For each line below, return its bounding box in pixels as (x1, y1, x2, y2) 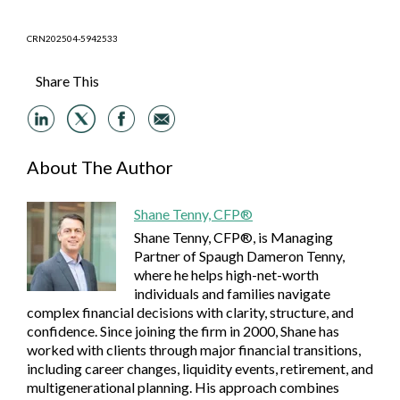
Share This (36, 71, 99, 89)
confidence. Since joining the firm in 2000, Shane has (27, 321, 339, 339)
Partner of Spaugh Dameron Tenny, (134, 246, 345, 264)
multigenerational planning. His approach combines (27, 378, 339, 396)
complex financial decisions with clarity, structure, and (27, 303, 354, 321)
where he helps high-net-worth (134, 265, 319, 283)
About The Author (27, 156, 173, 179)
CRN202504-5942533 (27, 32, 118, 44)
